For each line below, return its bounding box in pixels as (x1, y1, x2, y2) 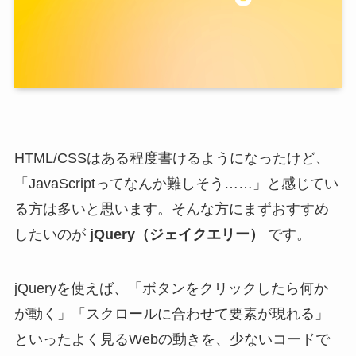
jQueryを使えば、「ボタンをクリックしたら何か (14, 280, 328, 296)
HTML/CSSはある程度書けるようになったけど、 (14, 149, 330, 166)
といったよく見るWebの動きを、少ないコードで (14, 331, 330, 347)
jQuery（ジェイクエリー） (89, 226, 264, 242)
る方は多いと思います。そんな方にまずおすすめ (14, 200, 329, 217)
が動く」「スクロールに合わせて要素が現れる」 (14, 305, 329, 322)
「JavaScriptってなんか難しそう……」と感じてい (14, 175, 339, 192)
